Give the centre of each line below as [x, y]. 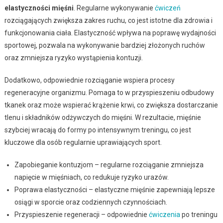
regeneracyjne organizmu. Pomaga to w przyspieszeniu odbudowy [109, 92]
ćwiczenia [164, 214]
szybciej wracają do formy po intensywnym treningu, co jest [98, 130]
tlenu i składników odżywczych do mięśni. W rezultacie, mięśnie [103, 117]
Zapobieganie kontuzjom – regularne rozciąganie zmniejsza [109, 165]
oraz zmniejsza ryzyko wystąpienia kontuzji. [73, 57]
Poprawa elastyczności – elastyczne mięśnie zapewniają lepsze [114, 189]
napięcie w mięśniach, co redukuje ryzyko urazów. [91, 177]
